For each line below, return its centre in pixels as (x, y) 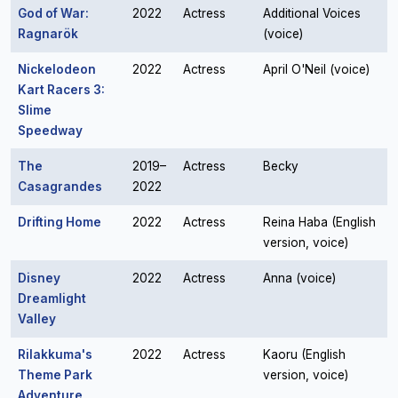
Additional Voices (312, 13)
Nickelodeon (57, 69)
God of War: (53, 13)
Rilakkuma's (55, 354)
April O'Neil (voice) (316, 69)
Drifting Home (60, 222)
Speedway (50, 131)
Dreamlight (52, 298)
